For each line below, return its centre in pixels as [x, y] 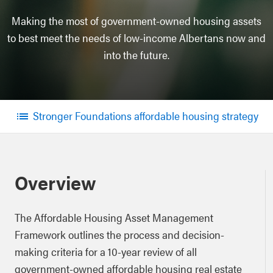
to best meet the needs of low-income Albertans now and [136, 37]
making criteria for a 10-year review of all [106, 251]
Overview [55, 182]
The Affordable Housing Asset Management [114, 217]
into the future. [136, 55]
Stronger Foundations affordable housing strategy [145, 115]
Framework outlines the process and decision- [119, 234]
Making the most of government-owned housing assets [136, 20]
